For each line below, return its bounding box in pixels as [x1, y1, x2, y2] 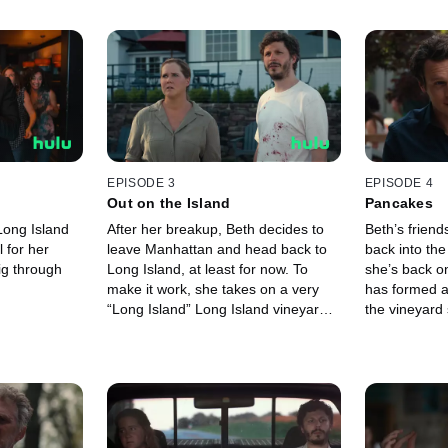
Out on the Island [107, 195, 231, 212]
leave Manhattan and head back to [107, 241, 328, 258]
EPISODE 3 [107, 176, 176, 191]
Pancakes [364, 195, 433, 212]
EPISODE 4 [364, 176, 434, 191]
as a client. [107, 321, 176, 338]
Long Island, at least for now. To [107, 261, 309, 278]
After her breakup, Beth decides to [107, 221, 325, 238]
